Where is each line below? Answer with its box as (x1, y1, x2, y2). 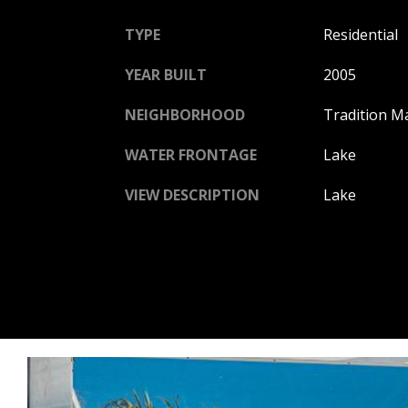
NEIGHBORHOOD (125, 104, 245, 125)
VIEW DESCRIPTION (125, 184, 260, 205)
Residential (322, 24, 398, 45)
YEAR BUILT (125, 64, 207, 85)
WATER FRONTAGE (125, 144, 257, 165)
